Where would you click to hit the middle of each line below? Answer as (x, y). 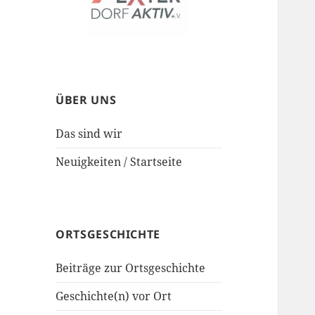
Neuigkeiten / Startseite (119, 162)
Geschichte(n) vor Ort (114, 296)
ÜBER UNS (86, 100)
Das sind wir (89, 134)
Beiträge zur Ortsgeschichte (131, 268)
